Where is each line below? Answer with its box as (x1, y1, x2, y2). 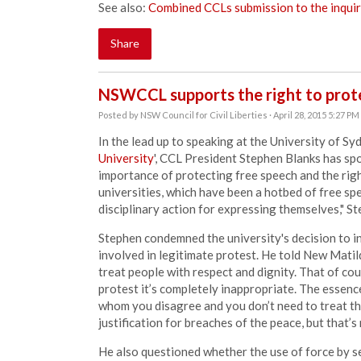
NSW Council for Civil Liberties (140, 110, 268, 120)
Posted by (98, 110, 140, 120)
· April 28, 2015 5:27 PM (268, 110, 359, 120)
